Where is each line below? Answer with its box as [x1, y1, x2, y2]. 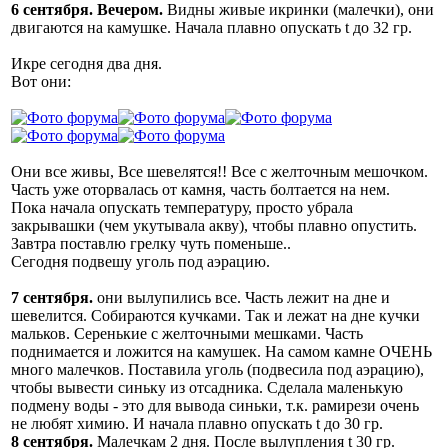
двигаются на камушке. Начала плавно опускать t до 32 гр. [11, 18, 412, 36]
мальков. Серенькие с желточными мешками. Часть [11, 324, 363, 342]
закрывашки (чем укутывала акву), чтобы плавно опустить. [11, 216, 417, 234]
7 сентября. [11, 288, 93, 306]
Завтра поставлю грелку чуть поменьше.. [11, 234, 291, 252]
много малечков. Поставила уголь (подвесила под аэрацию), [11, 360, 424, 378]
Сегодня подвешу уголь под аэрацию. [11, 252, 270, 270]
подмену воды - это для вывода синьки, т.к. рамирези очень [11, 396, 419, 414]
